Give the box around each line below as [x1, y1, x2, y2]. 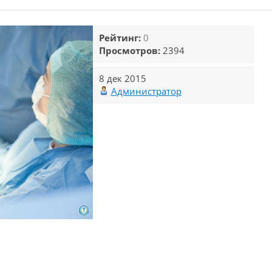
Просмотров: [98, 44, 163, 56]
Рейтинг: [98, 32, 143, 44]
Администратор [110, 85, 182, 97]
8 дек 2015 [98, 72, 146, 84]
